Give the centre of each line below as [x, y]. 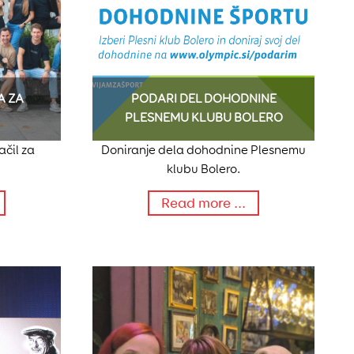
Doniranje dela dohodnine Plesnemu [203, 150]
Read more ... [203, 203]
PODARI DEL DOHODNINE [203, 99]
